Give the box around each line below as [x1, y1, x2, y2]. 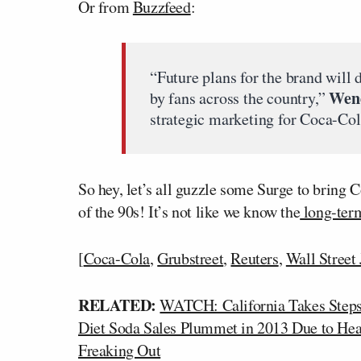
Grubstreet [157, 247, 224, 269]
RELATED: [78, 293, 156, 317]
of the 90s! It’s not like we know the [78, 201, 301, 222]
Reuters [230, 247, 279, 269]
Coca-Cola [83, 247, 151, 269]
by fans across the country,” [150, 87, 330, 109]
